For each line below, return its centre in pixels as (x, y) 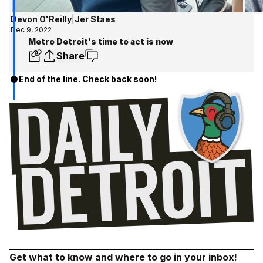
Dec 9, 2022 (31, 29)
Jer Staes (95, 19)
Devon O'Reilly (41, 19)
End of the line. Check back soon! (88, 79)
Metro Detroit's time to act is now (101, 41)
